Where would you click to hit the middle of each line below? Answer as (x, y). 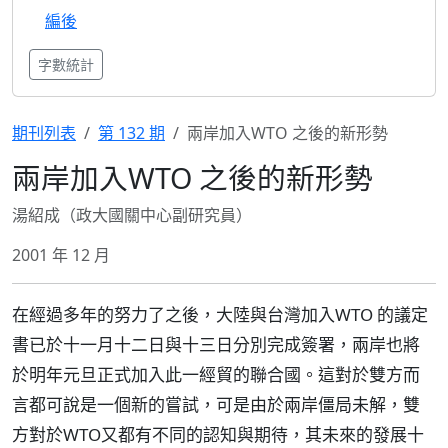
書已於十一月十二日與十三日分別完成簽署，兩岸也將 (216, 344)
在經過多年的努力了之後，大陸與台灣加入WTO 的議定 (220, 314)
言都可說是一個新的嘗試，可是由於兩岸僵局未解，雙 (216, 404)
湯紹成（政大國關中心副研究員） (132, 215)
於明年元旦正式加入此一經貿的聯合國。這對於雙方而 (216, 374)
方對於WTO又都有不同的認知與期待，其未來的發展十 (218, 434)
